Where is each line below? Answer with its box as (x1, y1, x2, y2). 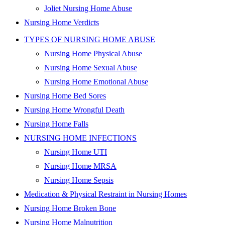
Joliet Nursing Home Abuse (44, 4, 132, 13)
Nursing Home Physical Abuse (44, 49, 142, 58)
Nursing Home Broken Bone (24, 203, 116, 212)
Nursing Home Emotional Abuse (44, 77, 148, 86)
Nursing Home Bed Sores (24, 91, 106, 100)
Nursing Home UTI (44, 147, 107, 156)
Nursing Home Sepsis (44, 175, 114, 184)
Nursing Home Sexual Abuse (44, 63, 137, 72)
